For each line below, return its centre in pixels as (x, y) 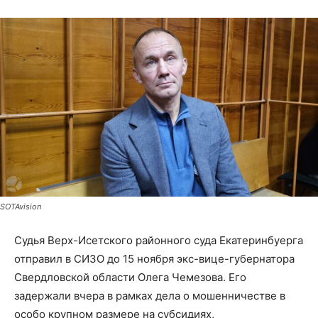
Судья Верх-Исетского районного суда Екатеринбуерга (159, 241)
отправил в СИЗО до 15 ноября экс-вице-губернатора (154, 259)
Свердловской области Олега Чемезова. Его (130, 278)
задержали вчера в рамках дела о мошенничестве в (150, 296)
